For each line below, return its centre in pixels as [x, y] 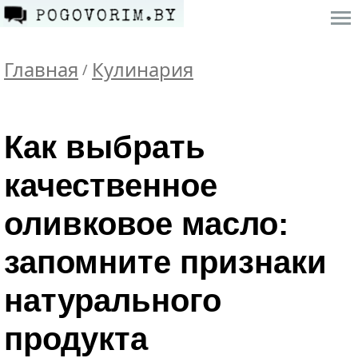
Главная [41, 70]
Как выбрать [105, 147]
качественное [111, 185]
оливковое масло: [146, 224]
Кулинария [143, 70]
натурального [113, 300]
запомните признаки [165, 262]
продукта [76, 339]
